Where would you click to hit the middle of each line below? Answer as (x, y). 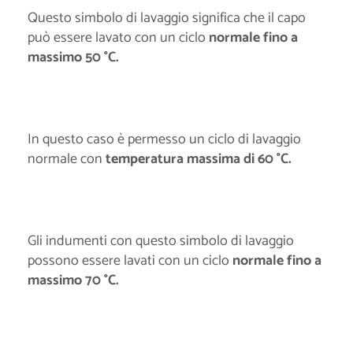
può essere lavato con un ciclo (118, 38)
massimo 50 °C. (73, 58)
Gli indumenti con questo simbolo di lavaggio (161, 242)
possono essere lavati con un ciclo (130, 261)
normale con (67, 160)
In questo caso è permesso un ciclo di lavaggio (164, 140)
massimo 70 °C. (73, 281)
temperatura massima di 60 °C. (199, 160)
